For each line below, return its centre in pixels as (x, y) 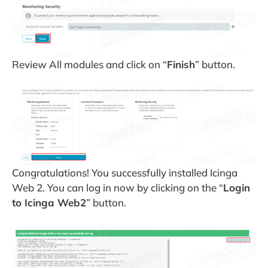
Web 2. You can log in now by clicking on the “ (118, 188)
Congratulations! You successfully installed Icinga (125, 173)
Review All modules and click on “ (89, 64)
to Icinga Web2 (49, 203)
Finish (181, 64)
